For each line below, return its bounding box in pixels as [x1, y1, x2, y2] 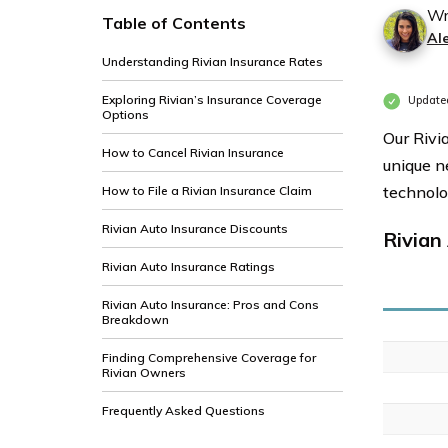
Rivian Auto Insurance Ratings [102, 259, 275, 274]
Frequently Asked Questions [102, 403, 265, 418]
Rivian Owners [102, 365, 186, 380]
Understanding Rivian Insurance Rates [102, 54, 323, 69]
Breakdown [102, 312, 169, 327]
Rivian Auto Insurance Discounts [102, 221, 288, 236]
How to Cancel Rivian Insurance [102, 145, 284, 160]
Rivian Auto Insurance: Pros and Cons [102, 297, 319, 312]
